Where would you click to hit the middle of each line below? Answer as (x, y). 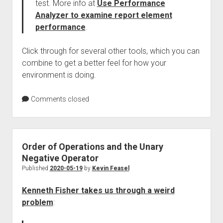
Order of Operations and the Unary (92, 147)
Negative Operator (60, 158)
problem (37, 202)
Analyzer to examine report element (104, 15)
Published (36, 168)
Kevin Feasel (111, 168)
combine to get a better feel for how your (94, 63)
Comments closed (59, 99)
